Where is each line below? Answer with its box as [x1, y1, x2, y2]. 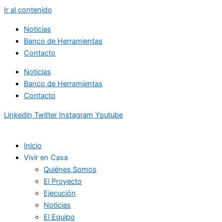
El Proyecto [44, 177, 82, 186]
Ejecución [44, 189, 76, 198]
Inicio [24, 141, 42, 151]
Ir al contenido [4, 5, 52, 14]
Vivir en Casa [24, 153, 68, 163]
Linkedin [4, 110, 32, 119]
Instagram [59, 110, 93, 119]
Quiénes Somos [44, 165, 97, 174]
